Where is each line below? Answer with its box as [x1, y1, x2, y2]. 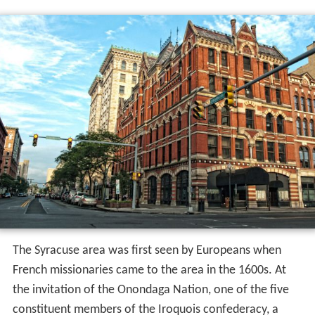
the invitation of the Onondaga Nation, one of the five [12, 283, 289, 297]
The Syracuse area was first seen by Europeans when [12, 243, 281, 257]
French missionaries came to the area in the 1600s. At [12, 263, 286, 277]
